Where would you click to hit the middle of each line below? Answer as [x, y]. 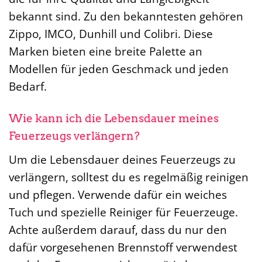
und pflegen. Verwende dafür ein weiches [118, 194]
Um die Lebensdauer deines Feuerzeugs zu [122, 159]
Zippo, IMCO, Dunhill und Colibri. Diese [111, 34]
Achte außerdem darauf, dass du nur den [118, 229]
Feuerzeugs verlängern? [74, 136]
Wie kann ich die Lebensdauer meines [114, 119]
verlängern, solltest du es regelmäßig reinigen [129, 177]
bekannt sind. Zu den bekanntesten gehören [126, 16]
